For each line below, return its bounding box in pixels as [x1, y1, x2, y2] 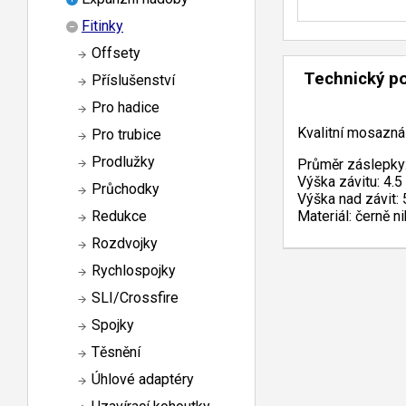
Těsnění [92, 343, 140, 362]
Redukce [92, 208, 147, 226]
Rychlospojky [92, 262, 176, 280]
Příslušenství [92, 72, 175, 90]
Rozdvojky [92, 235, 158, 253]
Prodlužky [92, 153, 155, 171]
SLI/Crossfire [92, 289, 179, 307]
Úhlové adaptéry [92, 371, 194, 389]
